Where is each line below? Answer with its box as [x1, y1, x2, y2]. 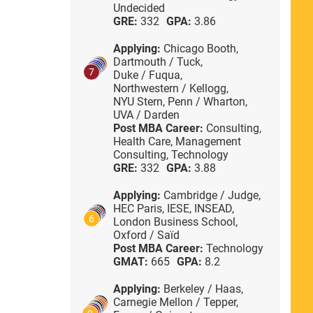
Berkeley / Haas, [163, 282, 243, 296]
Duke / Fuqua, [112, 68, 182, 82]
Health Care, [112, 134, 175, 148]
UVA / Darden [112, 108, 180, 122]
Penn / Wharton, [167, 94, 247, 108]
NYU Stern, [112, 94, 168, 108]
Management [175, 134, 241, 148]
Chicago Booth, [163, 41, 238, 55]
